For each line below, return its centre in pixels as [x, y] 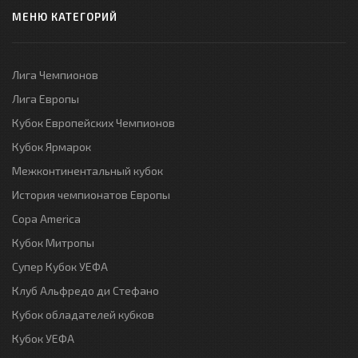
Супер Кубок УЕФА [60, 266]
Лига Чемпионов [55, 74]
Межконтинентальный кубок [88, 170]
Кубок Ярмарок [52, 146]
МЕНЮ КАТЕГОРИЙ [65, 16]
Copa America [46, 218]
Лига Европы [46, 98]
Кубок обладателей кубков [83, 314]
